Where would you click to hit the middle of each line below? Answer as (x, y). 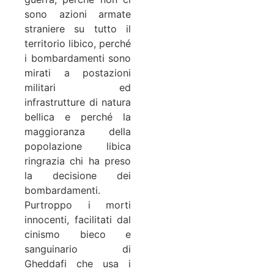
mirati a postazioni (78, 73)
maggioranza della (78, 132)
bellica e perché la (78, 117)
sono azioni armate (78, 14)
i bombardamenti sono (78, 58)
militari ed (78, 88)
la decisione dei (78, 176)
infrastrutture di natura (78, 102)
